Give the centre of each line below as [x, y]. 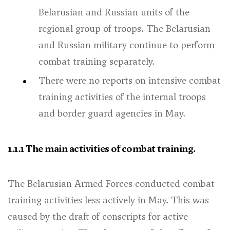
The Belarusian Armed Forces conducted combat [111, 184]
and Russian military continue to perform [127, 45]
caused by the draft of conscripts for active [98, 216]
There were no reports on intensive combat [130, 80]
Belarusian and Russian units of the [114, 12]
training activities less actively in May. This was [108, 200]
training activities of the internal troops [122, 97]
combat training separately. [97, 61]
